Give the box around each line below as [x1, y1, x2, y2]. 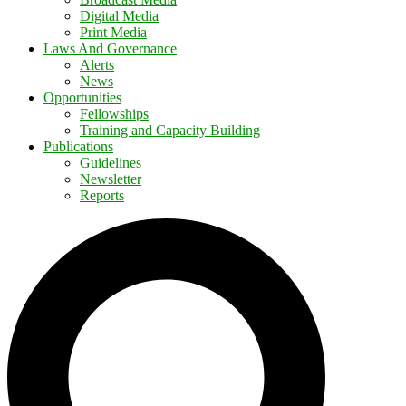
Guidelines [80, 154, 141, 170]
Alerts [80, 56, 114, 72]
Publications [43, 138, 113, 154]
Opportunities [43, 89, 121, 105]
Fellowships [80, 105, 149, 121]
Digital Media [80, 7, 159, 24]
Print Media [80, 24, 147, 40]
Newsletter [80, 170, 141, 187]
